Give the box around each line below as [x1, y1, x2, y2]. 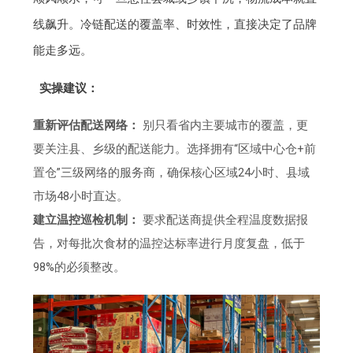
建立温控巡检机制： [33, 213, 140, 228]
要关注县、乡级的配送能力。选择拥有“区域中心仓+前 [33, 142, 317, 157]
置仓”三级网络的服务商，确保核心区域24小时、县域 [33, 165, 310, 180]
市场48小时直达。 [33, 189, 129, 204]
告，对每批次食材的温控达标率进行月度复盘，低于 [33, 236, 306, 251]
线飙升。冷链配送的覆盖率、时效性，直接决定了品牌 [33, 17, 318, 32]
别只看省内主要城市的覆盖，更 [139, 118, 309, 133]
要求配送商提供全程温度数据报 [139, 213, 309, 228]
